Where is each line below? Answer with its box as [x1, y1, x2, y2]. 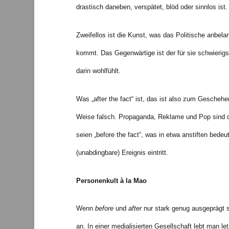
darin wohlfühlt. [76, 67, 121, 75]
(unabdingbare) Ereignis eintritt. [76, 148, 168, 156]
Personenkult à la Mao [76, 176, 147, 185]
